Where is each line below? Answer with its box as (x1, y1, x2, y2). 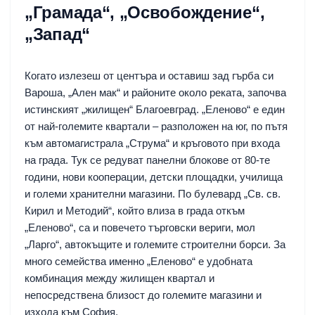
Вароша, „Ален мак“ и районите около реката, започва (25, 86, 286, 98)
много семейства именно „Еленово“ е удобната (25, 255, 252, 267)
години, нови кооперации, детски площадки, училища (25, 170, 283, 183)
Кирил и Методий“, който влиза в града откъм (25, 204, 245, 217)
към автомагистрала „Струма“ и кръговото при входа (25, 136, 280, 149)
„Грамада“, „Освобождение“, (25, 2, 265, 22)
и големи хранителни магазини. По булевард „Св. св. (25, 187, 281, 200)
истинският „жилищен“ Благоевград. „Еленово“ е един (25, 103, 285, 115)
